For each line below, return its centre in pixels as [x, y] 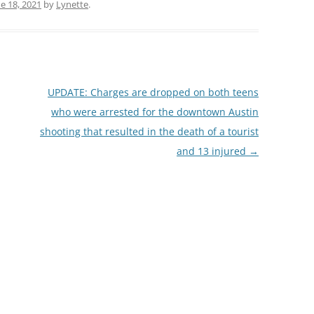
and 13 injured [212, 151]
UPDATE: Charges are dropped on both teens [153, 93]
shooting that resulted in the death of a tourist [149, 132]
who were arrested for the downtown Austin [155, 112]
